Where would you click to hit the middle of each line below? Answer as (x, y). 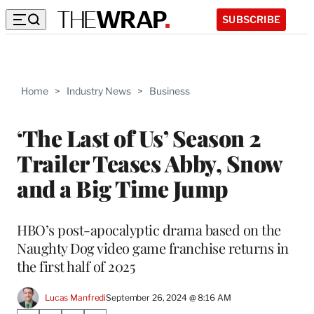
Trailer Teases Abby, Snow (150, 163)
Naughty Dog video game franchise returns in (153, 247)
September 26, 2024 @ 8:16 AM (169, 298)
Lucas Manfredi (76, 298)
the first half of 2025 (76, 266)
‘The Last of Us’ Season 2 (139, 137)
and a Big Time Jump (123, 188)
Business (170, 91)
